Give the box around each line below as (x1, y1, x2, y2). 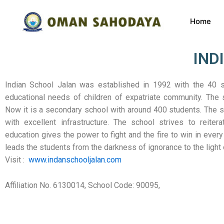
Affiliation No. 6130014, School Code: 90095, (5, 180, 160, 190)
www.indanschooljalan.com (28, 155, 121, 164)
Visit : (5, 155, 28, 164)
